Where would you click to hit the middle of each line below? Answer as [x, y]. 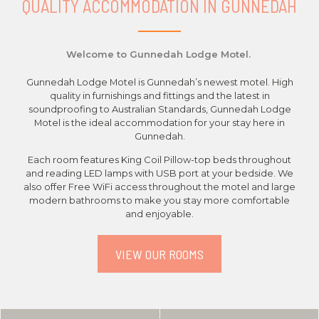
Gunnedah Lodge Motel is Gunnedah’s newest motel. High [159, 82]
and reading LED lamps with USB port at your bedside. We [159, 173]
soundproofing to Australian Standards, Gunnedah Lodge [159, 109]
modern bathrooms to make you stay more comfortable [159, 200]
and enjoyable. [159, 214]
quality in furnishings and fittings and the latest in [159, 95]
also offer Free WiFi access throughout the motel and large [159, 187]
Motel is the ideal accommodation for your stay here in [159, 122]
